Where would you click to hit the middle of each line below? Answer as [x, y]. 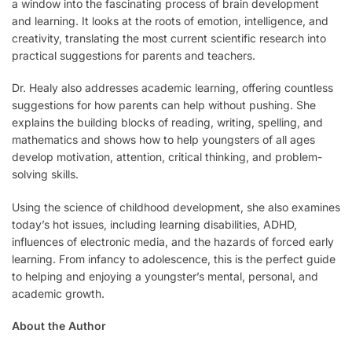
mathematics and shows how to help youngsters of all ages [163, 140]
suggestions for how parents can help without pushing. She [164, 105]
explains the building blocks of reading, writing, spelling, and [167, 123]
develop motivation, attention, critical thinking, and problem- [167, 157]
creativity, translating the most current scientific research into [169, 38]
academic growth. [58, 293]
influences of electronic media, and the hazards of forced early [173, 241]
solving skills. [45, 174]
